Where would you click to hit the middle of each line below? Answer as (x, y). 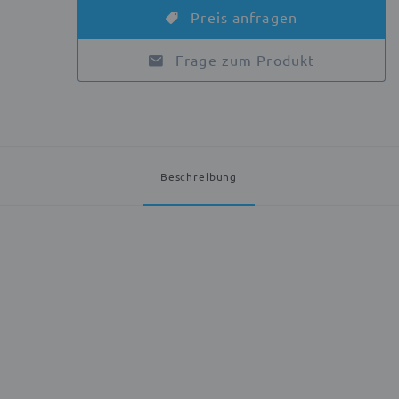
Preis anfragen (242, 17)
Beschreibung (199, 177)
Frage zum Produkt (245, 60)
